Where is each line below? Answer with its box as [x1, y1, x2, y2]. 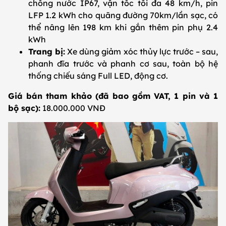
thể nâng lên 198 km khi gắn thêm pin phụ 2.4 [28, 22, 218, 32]
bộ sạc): [8, 102, 40, 113]
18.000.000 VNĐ [40, 102, 105, 113]
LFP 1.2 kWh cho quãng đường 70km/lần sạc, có [28, 10, 218, 20]
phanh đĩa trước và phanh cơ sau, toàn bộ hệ [28, 58, 218, 69]
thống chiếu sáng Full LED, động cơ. [28, 70, 168, 81]
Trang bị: [28, 46, 66, 56]
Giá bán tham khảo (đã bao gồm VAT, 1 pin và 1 [8, 90, 218, 101]
